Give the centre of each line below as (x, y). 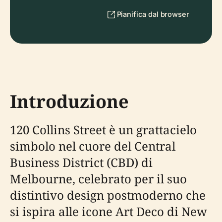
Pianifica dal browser (153, 14)
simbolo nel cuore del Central (93, 146)
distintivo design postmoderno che (108, 195)
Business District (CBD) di (81, 162)
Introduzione (69, 101)
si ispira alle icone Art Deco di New (109, 211)
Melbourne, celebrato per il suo (98, 179)
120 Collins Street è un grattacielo (103, 130)
